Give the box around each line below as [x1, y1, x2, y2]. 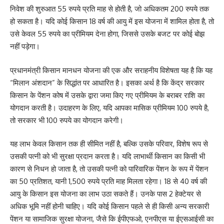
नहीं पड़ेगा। [10, 41, 40, 51]
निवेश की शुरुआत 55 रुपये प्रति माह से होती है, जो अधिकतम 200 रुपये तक [10, 4, 209, 14]
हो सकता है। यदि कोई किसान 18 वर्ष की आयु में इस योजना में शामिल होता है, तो [10, 16, 214, 26]
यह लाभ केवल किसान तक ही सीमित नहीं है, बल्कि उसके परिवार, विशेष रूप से [10, 139, 208, 149]
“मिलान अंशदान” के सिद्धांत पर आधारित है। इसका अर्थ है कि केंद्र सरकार [10, 77, 204, 87]
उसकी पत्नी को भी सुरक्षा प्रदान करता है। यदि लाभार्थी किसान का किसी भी [10, 151, 205, 161]
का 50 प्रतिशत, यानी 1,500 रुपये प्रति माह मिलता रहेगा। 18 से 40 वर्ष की [10, 176, 207, 186]
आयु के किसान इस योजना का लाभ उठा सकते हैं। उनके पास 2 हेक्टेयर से [10, 189, 201, 199]
